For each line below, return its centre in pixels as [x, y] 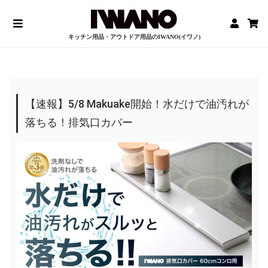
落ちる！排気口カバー [79, 122]
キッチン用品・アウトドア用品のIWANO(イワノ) [134, 36]
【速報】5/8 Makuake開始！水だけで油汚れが [137, 104]
